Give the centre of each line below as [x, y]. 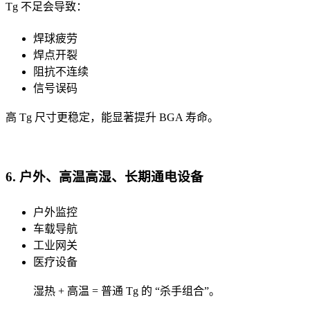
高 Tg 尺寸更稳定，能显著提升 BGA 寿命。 [112, 118]
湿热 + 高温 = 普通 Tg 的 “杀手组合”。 [127, 291]
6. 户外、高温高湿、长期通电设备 [104, 176]
